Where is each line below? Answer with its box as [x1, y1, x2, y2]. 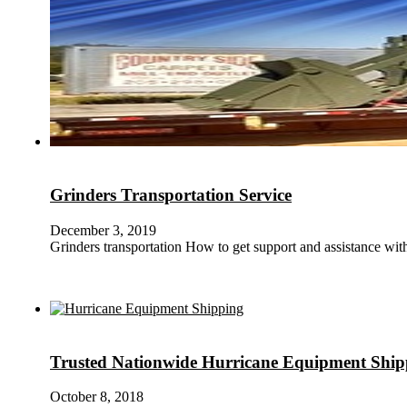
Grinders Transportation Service [50, 185, 292, 205]
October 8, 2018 [50, 389, 144, 405]
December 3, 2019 [50, 222, 156, 238]
